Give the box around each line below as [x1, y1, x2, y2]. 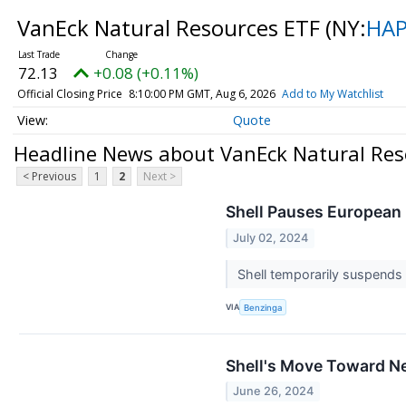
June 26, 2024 [233, 384, 314, 399]
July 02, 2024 [233, 230, 309, 245]
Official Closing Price [16, 86, 122, 101]
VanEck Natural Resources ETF [16, 13, 325, 43]
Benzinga [244, 302, 283, 313]
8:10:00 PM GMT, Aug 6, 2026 [128, 86, 275, 101]
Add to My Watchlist [281, 86, 383, 101]
